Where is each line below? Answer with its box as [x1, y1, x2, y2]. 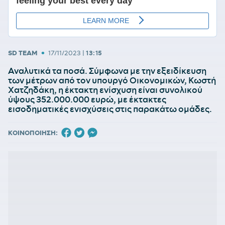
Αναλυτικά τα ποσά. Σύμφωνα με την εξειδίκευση [8, 65, 206, 76]
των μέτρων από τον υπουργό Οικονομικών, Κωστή [8, 75, 216, 86]
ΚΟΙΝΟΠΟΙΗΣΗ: [8, 129, 58, 137]
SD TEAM [8, 48, 38, 57]
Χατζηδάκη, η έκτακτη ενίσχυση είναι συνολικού [8, 84, 202, 95]
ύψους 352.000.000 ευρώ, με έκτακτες [8, 94, 166, 105]
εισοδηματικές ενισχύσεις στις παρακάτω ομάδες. [8, 103, 212, 115]
